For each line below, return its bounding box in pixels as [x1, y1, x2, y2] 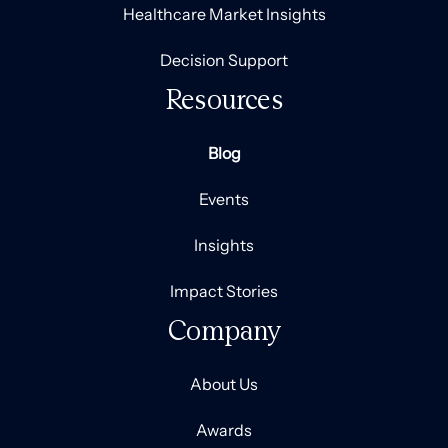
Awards [196, 420, 252, 441]
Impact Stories [170, 281, 278, 302]
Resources [165, 82, 283, 117]
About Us [190, 374, 258, 395]
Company [167, 313, 281, 348]
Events [199, 189, 249, 210]
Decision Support [160, 50, 288, 71]
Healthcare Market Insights [122, 4, 326, 25]
